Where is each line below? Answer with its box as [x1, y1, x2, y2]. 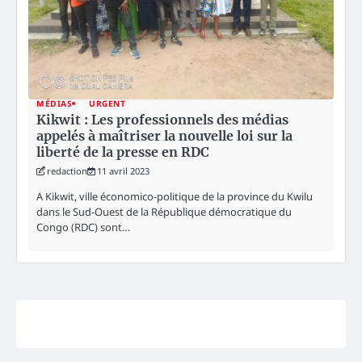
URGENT [89, 97, 125, 109]
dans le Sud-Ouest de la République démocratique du [36, 204, 292, 220]
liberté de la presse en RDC [36, 143, 209, 160]
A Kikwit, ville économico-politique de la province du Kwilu [36, 189, 313, 204]
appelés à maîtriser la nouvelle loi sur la [36, 127, 293, 144]
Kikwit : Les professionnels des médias [36, 111, 288, 128]
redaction [47, 164, 87, 177]
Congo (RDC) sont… [36, 220, 130, 235]
